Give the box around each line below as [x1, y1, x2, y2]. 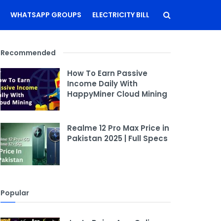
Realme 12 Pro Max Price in [67, 122, 169, 133]
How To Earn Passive [67, 68, 147, 78]
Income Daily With [67, 78, 138, 89]
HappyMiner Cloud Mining [67, 89, 167, 99]
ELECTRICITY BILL [92, 10, 149, 20]
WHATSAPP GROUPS [10, 10, 81, 20]
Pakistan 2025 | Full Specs [67, 133, 168, 144]
